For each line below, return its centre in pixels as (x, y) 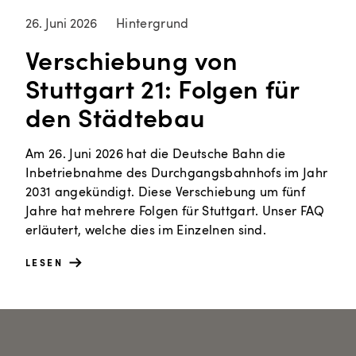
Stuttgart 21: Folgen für (163, 89)
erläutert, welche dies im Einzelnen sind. (146, 230)
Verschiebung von (132, 60)
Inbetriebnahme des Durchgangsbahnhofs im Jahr (177, 173)
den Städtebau (116, 117)
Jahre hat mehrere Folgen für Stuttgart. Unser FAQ (175, 211)
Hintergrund (153, 23)
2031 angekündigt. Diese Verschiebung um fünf (166, 192)
